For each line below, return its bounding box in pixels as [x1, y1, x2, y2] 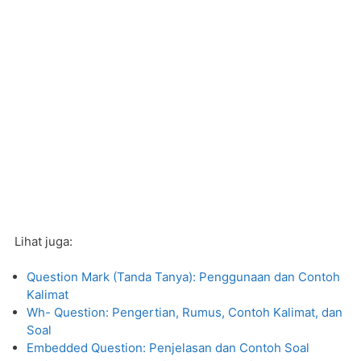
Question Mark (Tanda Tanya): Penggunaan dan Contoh [27, 269, 340, 285]
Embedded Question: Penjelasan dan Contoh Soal [27, 340, 309, 356]
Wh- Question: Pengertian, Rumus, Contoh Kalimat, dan [27, 305, 342, 321]
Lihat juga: [15, 233, 73, 249]
